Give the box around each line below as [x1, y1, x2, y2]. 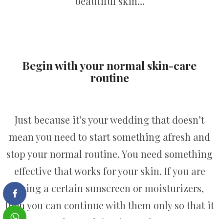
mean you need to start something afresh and [9, 130, 210, 143]
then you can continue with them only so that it [5, 198, 214, 212]
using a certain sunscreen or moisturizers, [15, 181, 204, 195]
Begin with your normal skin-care [22, 57, 197, 73]
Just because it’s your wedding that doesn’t [15, 112, 204, 126]
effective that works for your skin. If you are [14, 164, 205, 177]
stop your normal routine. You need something [6, 147, 213, 160]
